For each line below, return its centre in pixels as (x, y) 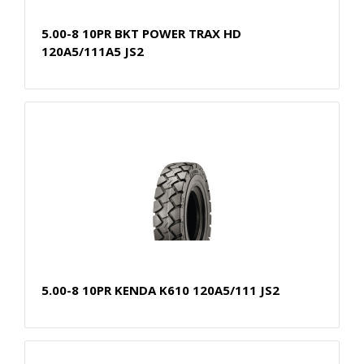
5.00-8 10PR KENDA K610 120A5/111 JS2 (160, 290)
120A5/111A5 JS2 (93, 51)
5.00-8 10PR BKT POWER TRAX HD (141, 33)
